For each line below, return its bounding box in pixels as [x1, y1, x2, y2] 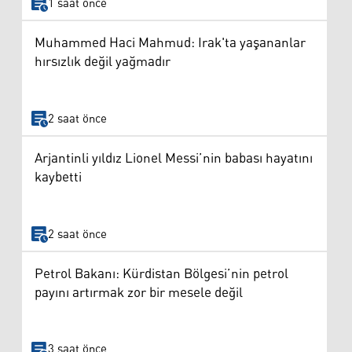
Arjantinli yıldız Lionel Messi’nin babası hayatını [35, 145, 313, 173]
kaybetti [35, 164, 82, 192]
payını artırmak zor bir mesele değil [35, 279, 243, 306]
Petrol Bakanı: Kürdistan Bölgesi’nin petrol [35, 260, 288, 288]
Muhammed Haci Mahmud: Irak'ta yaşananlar [35, 30, 306, 57]
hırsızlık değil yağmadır [35, 49, 170, 76]
